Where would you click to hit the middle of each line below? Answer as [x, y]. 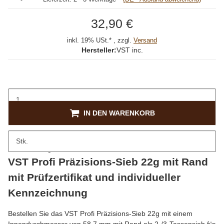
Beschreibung [30, 148]
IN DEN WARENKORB [119, 113]
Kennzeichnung [48, 193]
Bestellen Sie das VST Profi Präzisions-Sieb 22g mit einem [100, 213]
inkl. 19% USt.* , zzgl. [100, 40]
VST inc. [129, 50]
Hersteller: [99, 50]
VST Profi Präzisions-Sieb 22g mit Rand [108, 162]
